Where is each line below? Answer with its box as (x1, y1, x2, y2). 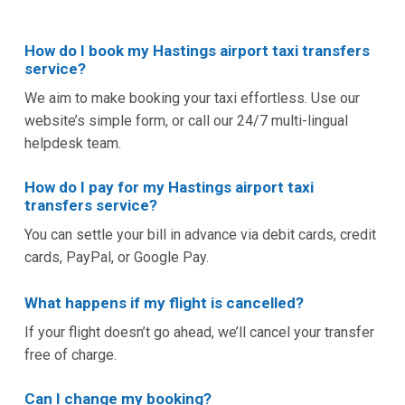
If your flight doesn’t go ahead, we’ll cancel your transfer (24, 324, 374, 342)
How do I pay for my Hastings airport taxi (24, 178, 314, 197)
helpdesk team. (24, 135, 121, 153)
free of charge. (24, 346, 117, 364)
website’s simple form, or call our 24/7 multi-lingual (24, 112, 348, 130)
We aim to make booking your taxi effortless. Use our (24, 89, 360, 108)
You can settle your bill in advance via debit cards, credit (24, 226, 376, 244)
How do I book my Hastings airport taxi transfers (24, 42, 370, 61)
